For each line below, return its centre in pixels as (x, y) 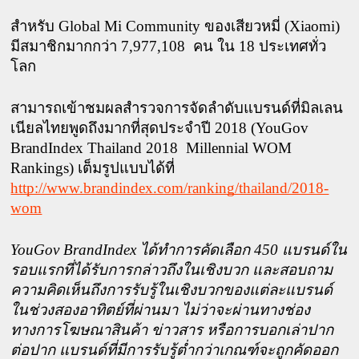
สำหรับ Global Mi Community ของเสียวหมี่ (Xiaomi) (175, 26)
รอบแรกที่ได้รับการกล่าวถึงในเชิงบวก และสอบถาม (172, 270)
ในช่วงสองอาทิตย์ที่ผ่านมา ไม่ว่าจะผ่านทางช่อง (161, 310)
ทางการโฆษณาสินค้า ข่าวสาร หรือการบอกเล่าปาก (172, 330)
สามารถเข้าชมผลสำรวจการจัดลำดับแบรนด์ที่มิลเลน (177, 108)
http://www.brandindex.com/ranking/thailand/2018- (170, 188)
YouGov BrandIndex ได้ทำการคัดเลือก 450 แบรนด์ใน (179, 250)
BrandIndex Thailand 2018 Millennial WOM (151, 148)
